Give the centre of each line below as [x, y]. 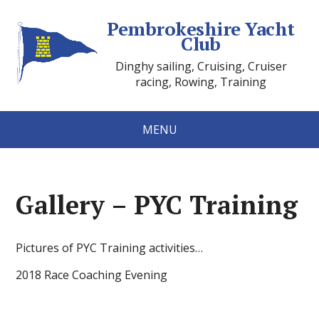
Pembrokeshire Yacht [201, 28]
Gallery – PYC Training [157, 205]
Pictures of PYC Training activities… [110, 248]
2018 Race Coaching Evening [92, 275]
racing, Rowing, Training [201, 82]
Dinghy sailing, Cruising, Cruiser [201, 66]
